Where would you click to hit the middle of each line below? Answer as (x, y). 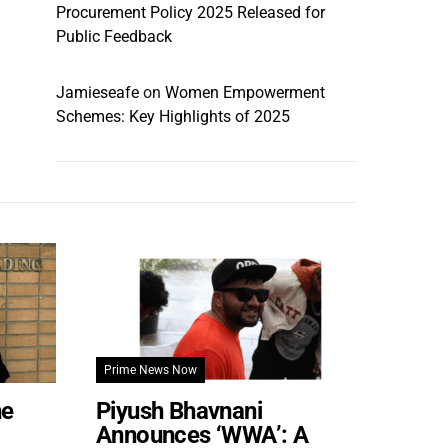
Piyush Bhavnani (179, 411)
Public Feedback (114, 36)
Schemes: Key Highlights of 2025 (173, 116)
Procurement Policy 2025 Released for (190, 12)
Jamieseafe (97, 92)
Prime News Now (150, 370)
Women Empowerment (245, 92)
